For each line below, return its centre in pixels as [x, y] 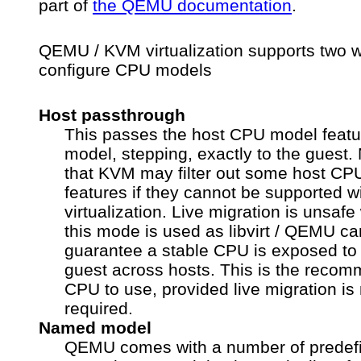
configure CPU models [125, 69]
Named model [95, 327]
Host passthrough [112, 114]
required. [99, 308]
